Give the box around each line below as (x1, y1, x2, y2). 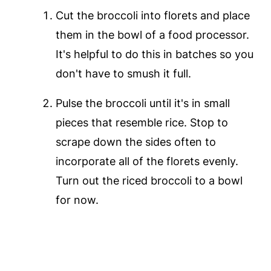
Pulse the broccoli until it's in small (55, 97, 230, 110)
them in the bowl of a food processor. (55, 28, 249, 42)
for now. (55, 194, 99, 207)
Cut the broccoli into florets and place (55, 9, 250, 22)
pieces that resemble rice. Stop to (55, 116, 228, 129)
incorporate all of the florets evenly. (55, 155, 238, 168)
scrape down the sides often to (55, 135, 216, 149)
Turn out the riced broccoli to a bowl (55, 174, 243, 188)
